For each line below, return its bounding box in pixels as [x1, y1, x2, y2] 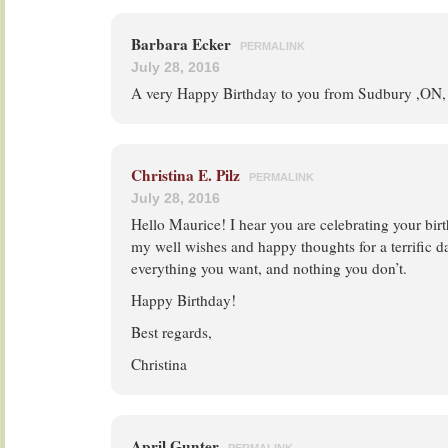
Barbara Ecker [131, 33, 235, 55]
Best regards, [131, 322, 212, 342]
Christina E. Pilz [131, 164, 240, 186]
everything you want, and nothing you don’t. [131, 258, 407, 278]
